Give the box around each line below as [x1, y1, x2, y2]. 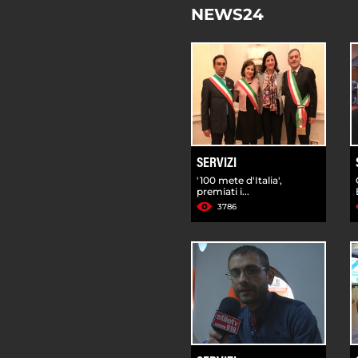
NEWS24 [191, 4, 264, 24]
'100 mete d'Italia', [197, 173, 282, 186]
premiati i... [197, 185, 249, 197]
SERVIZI [197, 156, 237, 171]
